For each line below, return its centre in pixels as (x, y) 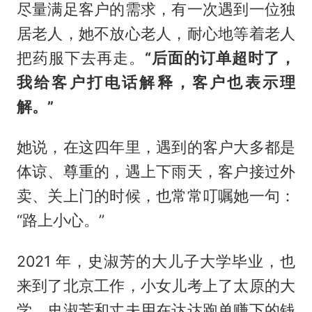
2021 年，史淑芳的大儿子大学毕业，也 (156, 262)
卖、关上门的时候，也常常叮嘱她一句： (156, 196)
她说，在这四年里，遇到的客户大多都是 (156, 147)
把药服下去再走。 (80, 57)
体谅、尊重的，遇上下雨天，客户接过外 (156, 172)
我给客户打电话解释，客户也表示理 (156, 82)
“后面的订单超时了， (220, 57)
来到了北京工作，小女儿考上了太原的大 (156, 286)
